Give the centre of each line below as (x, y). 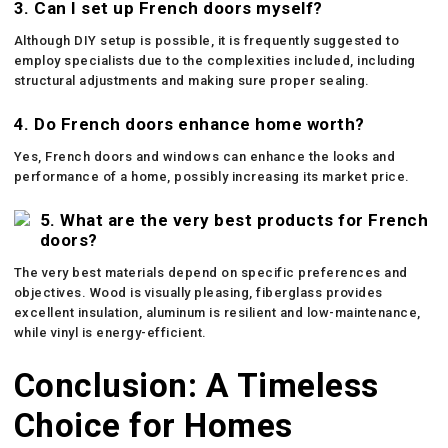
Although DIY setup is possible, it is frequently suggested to (206, 40)
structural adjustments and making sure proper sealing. (191, 80)
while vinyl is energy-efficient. (110, 332)
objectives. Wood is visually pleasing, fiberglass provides (198, 292)
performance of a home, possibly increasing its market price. (211, 176)
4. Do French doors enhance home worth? (189, 123)
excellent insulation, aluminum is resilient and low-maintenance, (217, 312)
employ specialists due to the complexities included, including (214, 60)
